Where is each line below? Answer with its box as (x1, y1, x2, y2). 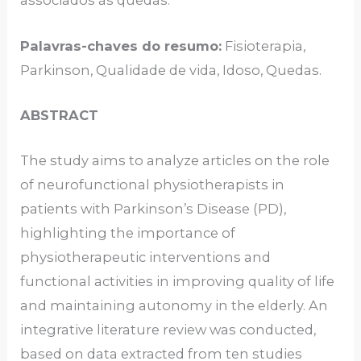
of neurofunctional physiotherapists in (20, 176, 285, 193)
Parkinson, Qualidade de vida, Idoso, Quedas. (20, 61, 322, 78)
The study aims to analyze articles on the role (20, 152, 330, 169)
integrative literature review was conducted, (20, 322, 317, 338)
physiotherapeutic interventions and (20, 249, 272, 266)
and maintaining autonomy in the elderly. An (20, 297, 329, 314)
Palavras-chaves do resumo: (20, 37, 222, 54)
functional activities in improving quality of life (20, 273, 335, 290)
